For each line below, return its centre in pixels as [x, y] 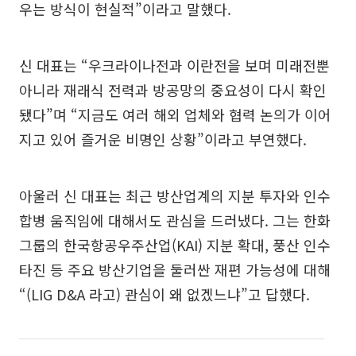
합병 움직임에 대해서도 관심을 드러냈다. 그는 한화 [175, 220]
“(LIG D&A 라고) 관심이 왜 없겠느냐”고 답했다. [164, 294]
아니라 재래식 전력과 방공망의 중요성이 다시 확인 [173, 89]
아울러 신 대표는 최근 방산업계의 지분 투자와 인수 [175, 195]
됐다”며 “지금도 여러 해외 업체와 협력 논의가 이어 [175, 114]
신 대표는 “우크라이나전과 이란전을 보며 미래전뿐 [174, 65]
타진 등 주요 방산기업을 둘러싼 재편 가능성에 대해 [175, 269]
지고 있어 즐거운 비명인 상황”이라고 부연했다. [163, 139]
